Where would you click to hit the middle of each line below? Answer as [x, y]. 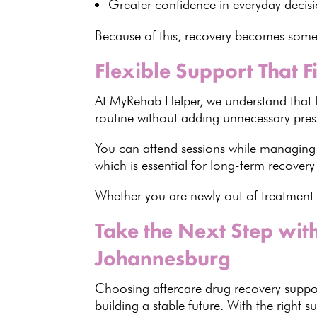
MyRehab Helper [155, 101]
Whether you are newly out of [178, 196]
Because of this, [140, 36]
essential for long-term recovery [229, 165]
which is [119, 165]
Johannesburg [163, 259]
